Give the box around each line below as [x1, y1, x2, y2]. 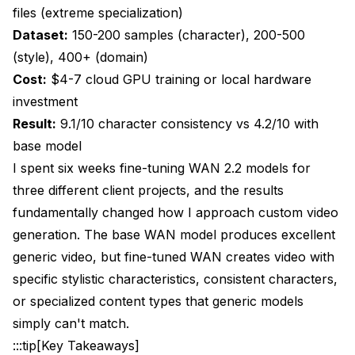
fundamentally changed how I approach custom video [13, 204, 338, 220]
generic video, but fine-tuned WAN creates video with [13, 248, 334, 265]
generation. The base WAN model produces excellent [13, 226, 335, 242]
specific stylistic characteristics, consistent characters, [13, 270, 338, 287]
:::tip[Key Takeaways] [13, 337, 139, 353]
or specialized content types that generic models [13, 292, 303, 309]
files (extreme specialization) [13, 4, 183, 21]
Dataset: [13, 26, 68, 43]
